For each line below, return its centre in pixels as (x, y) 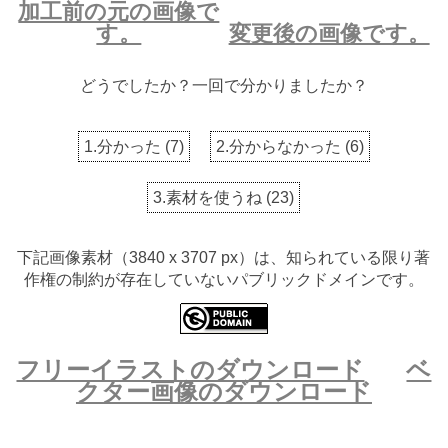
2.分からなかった (278, 147)
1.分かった (122, 147)
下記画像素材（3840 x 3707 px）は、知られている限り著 (224, 258)
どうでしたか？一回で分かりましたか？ (223, 86)
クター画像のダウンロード (223, 392)
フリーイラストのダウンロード (190, 370)
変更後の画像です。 (329, 34)
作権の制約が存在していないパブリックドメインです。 (223, 280)
